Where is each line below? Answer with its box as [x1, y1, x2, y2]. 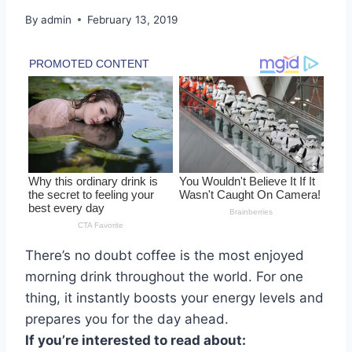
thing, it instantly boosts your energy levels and [25, 290, 324, 306]
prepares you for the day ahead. [25, 311, 229, 328]
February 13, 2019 [87, 13, 178, 26]
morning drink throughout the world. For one [25, 269, 303, 285]
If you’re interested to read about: [25, 332, 249, 349]
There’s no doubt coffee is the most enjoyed [25, 247, 304, 264]
